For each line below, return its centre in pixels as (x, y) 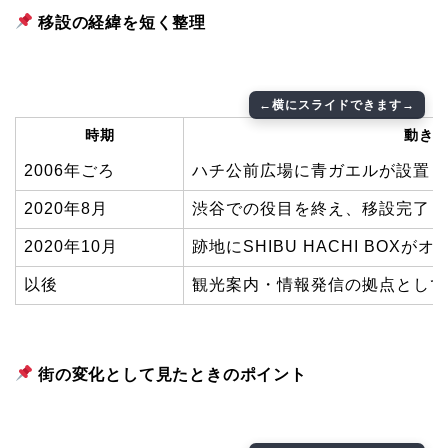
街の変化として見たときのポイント (172, 374)
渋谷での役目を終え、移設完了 (311, 208)
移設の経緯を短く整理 (122, 22)
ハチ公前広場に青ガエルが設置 (311, 170)
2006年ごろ (69, 170)
